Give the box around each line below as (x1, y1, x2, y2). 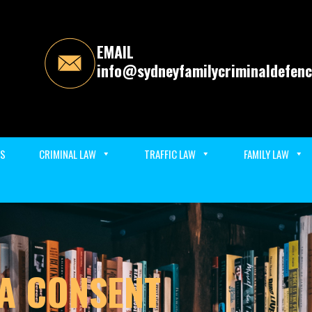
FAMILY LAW (243, 146, 289, 162)
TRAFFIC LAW (143, 146, 196, 162)
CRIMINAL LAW (38, 146, 96, 162)
